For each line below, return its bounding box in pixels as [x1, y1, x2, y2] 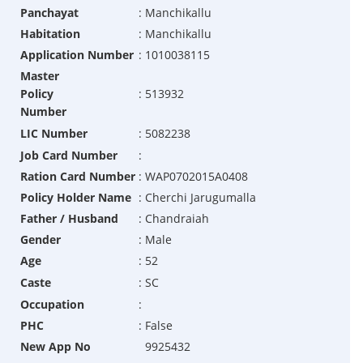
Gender [19, 232, 61, 248]
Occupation [19, 297, 84, 313]
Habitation [19, 26, 80, 42]
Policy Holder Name [19, 190, 131, 206]
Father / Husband [19, 211, 118, 227]
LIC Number [19, 126, 88, 142]
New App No [19, 339, 91, 355]
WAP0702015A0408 [144, 169, 248, 185]
